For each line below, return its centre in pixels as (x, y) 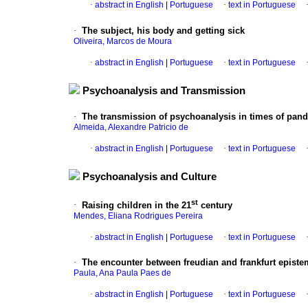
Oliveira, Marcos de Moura (123, 42)
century (215, 205)
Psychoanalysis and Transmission (164, 91)
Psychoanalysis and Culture (150, 177)
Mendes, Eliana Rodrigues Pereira (138, 216)
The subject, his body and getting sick (163, 31)
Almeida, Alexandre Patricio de (131, 128)
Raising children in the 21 (136, 205)
